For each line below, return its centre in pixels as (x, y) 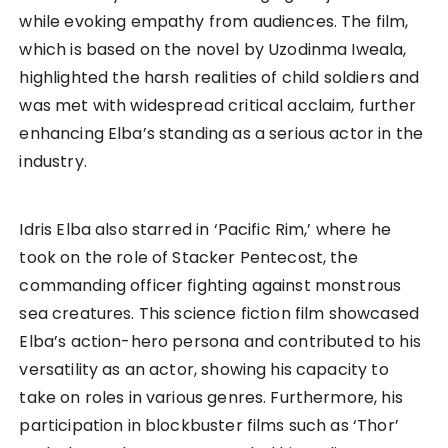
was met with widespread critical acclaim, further (217, 106)
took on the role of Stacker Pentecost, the (188, 258)
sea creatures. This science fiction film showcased (219, 314)
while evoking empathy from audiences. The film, (214, 22)
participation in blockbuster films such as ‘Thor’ (209, 426)
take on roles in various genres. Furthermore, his (211, 398)
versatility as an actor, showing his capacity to (204, 370)
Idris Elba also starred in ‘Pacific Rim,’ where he (205, 230)
